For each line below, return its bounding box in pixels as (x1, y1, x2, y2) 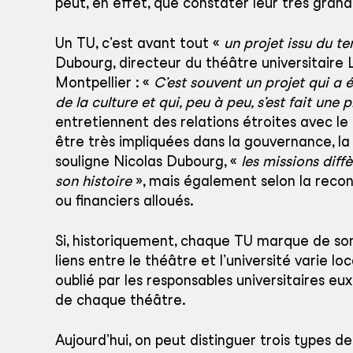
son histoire (55, 173, 132, 190)
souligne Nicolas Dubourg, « (55, 153, 241, 170)
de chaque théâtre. (55, 292, 186, 309)
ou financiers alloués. (55, 192, 194, 210)
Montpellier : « (55, 74, 154, 91)
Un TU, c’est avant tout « (55, 35, 224, 52)
